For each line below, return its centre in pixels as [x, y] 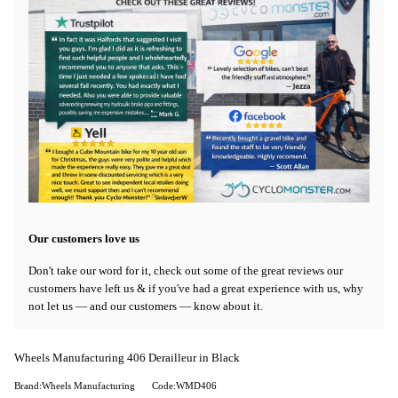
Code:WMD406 [184, 386]
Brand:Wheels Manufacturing [75, 386]
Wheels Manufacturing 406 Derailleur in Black [127, 358]
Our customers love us [84, 239]
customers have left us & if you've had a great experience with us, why [196, 288]
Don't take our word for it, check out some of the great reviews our [186, 270]
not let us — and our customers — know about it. [146, 306]
